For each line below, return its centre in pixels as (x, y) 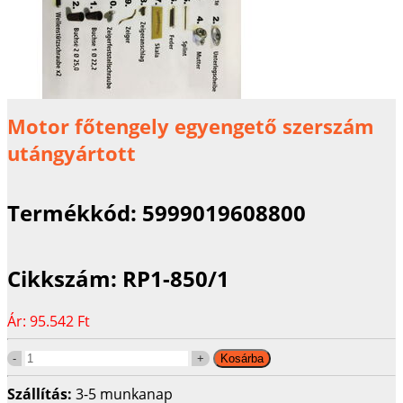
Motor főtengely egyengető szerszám (191, 126)
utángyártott (72, 153)
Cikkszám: (65, 278)
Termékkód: (75, 212)
